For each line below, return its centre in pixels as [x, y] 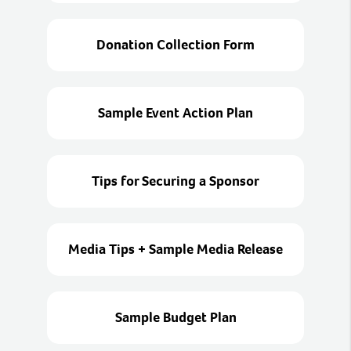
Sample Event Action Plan [175, 113]
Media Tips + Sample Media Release [175, 250]
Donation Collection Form [175, 45]
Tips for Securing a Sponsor [175, 181]
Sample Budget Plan [175, 318]
